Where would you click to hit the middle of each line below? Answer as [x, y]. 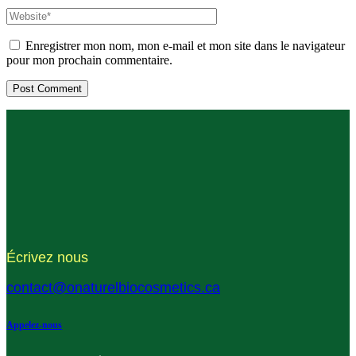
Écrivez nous [47, 257]
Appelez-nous [34, 325]
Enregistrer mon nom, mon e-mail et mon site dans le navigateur [185, 46]
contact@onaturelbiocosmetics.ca [113, 288]
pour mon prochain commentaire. [89, 60]
